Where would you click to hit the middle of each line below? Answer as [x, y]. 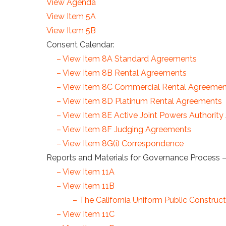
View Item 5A [71, 16]
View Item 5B [71, 30]
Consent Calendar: [80, 44]
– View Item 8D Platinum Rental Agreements [139, 101]
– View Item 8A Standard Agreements [126, 59]
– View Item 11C [86, 214]
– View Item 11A [86, 172]
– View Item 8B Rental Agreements [122, 73]
